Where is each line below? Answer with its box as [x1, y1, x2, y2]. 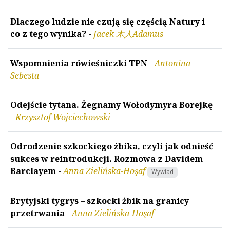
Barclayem [10, 165, 56, 177]
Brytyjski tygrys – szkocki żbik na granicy [10, 195, 189, 206]
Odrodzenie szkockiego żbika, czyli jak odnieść [10, 141, 213, 152]
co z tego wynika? [10, 28, 86, 40]
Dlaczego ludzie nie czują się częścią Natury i [10, 16, 205, 28]
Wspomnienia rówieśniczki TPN [10, 57, 147, 69]
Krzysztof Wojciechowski [15, 111, 110, 123]
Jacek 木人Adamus [93, 28, 163, 40]
